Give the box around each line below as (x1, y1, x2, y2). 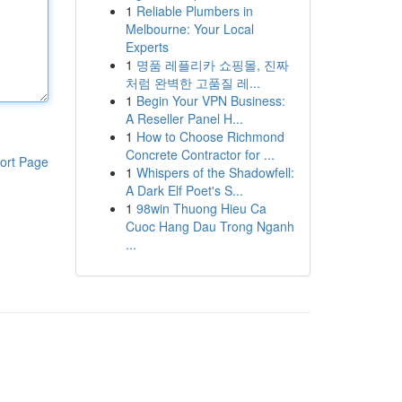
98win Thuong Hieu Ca (135, 199, 267, 217)
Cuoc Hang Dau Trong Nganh (125, 217, 294, 235)
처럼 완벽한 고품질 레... (125, 74, 260, 92)
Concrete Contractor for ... (125, 145, 275, 163)
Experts (125, 38, 169, 56)
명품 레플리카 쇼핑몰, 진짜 (135, 56, 289, 74)
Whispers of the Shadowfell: (135, 163, 294, 181)
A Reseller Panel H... (125, 109, 243, 127)
